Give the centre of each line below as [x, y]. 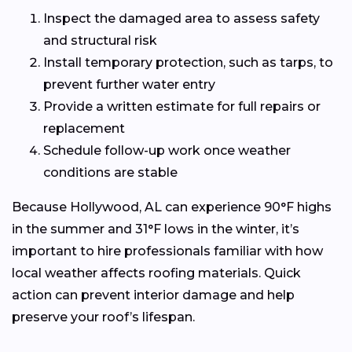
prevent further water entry [129, 84]
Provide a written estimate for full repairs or [182, 106]
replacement [84, 128]
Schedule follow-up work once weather [167, 150]
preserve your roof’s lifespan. [103, 317]
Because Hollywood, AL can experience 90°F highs [172, 207]
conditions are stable [110, 172]
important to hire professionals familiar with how [167, 251]
